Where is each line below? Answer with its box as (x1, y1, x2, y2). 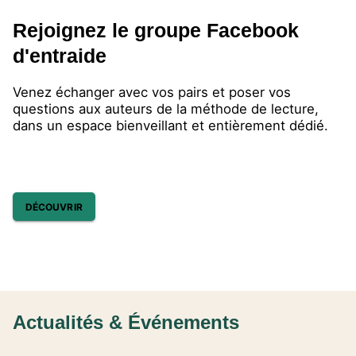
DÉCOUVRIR (25, 200, 83, 213)
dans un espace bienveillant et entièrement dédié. (13, 118, 328, 134)
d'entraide (13, 44, 106, 68)
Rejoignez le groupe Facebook (13, 19, 299, 42)
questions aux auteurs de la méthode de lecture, (13, 101, 319, 118)
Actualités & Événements (13, 311, 239, 334)
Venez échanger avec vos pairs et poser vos (13, 84, 291, 101)
